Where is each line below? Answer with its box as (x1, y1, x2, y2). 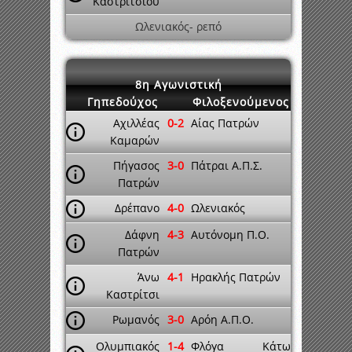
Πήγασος (113, 158, 159, 173)
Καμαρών (110, 133, 159, 148)
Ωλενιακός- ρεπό (135, 19, 222, 34)
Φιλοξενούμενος (192, 94, 289, 109)
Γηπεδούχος (86, 94, 158, 109)
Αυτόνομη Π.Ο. (191, 227, 269, 242)
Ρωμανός (112, 312, 159, 327)
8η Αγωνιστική (134, 77, 222, 92)
